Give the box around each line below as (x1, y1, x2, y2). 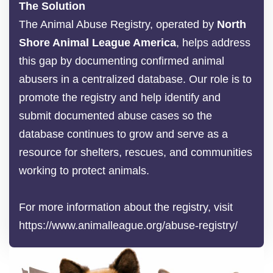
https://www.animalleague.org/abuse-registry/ (19, 219, 238, 232)
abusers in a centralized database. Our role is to (19, 73, 252, 85)
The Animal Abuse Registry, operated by (19, 18, 217, 30)
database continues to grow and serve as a (19, 127, 228, 140)
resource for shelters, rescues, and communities (19, 146, 252, 158)
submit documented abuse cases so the (19, 109, 212, 122)
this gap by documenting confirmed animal (19, 54, 224, 67)
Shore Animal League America (19, 36, 176, 49)
